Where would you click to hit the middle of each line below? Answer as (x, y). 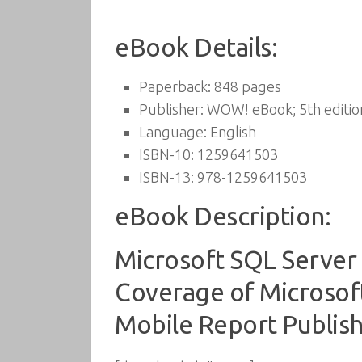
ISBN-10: (166, 154)
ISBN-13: (166, 177)
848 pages (246, 86)
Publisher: (171, 109)
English (232, 132)
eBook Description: (223, 216)
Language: (173, 132)
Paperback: (175, 86)
